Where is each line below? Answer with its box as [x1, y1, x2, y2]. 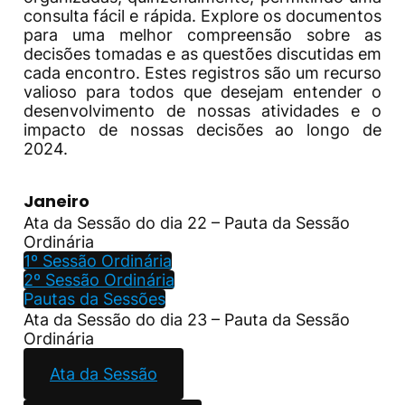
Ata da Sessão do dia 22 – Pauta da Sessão [24, 212, 350, 232]
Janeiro [24, 189, 89, 212]
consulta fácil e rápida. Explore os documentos [24, 5, 381, 25]
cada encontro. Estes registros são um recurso [24, 62, 381, 82]
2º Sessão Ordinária [24, 269, 174, 289]
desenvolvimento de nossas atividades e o [24, 100, 381, 120]
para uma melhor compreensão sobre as [24, 24, 381, 44]
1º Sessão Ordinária [24, 250, 172, 270]
